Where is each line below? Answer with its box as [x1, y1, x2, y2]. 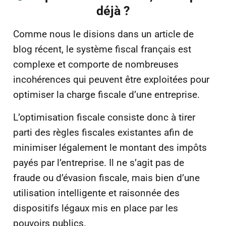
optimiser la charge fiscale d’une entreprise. [13, 89, 200, 101]
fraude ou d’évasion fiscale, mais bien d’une [13, 172, 200, 184]
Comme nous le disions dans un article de [13, 28, 194, 40]
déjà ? [96, 4, 130, 19]
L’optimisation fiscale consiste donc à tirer [13, 111, 195, 123]
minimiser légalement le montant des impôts [13, 141, 207, 153]
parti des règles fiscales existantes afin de [13, 126, 193, 138]
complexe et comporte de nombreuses [13, 59, 179, 71]
